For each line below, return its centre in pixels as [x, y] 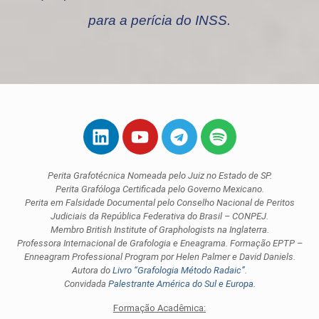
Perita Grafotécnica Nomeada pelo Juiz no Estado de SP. [159, 176]
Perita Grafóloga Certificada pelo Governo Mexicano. [159, 189]
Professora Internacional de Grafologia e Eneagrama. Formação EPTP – [159, 244]
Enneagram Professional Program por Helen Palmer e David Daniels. [159, 257]
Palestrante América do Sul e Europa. [182, 284]
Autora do [92, 271]
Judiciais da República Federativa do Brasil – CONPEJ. [159, 216]
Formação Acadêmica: [159, 308]
